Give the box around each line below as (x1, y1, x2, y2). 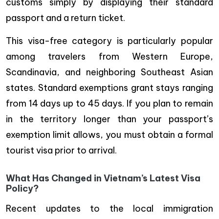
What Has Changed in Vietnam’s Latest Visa (6, 172, 200, 184)
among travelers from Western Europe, (6, 50, 213, 62)
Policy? (6, 182, 39, 194)
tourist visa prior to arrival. (6, 144, 117, 156)
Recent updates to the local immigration (6, 202, 213, 214)
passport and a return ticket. (6, 12, 125, 23)
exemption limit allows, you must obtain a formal (6, 129, 213, 140)
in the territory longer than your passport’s (6, 113, 213, 125)
